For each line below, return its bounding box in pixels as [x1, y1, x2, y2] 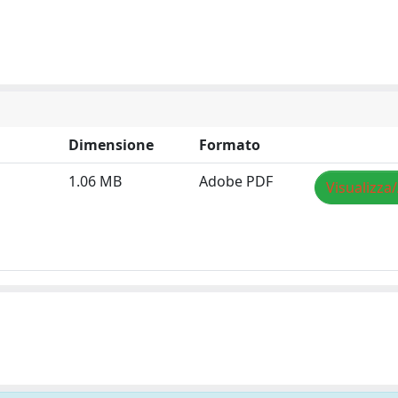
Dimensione [68, 135, 154, 155]
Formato [199, 135, 260, 155]
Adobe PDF [199, 171, 273, 191]
